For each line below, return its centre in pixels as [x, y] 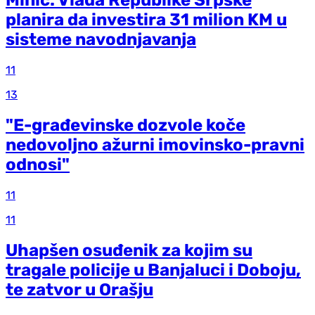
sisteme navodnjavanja [101, 40]
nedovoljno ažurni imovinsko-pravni [155, 144]
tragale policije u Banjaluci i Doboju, [153, 270]
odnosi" [38, 164]
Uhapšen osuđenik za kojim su [129, 250]
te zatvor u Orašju [79, 289]
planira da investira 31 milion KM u [146, 20]
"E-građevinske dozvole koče [126, 125]
